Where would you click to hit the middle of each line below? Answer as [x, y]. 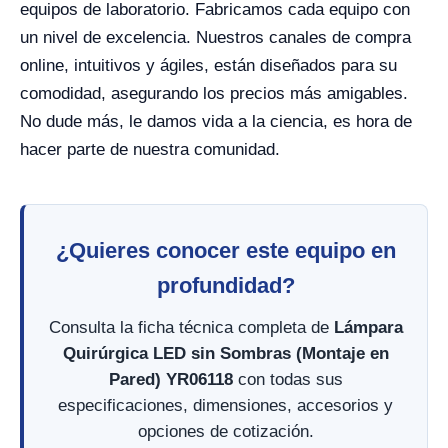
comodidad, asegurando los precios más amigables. [214, 93]
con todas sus [287, 379]
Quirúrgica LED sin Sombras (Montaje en [225, 353]
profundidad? [225, 285]
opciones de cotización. [225, 431]
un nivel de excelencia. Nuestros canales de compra [215, 37]
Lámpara [368, 327]
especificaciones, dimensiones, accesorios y [225, 405]
